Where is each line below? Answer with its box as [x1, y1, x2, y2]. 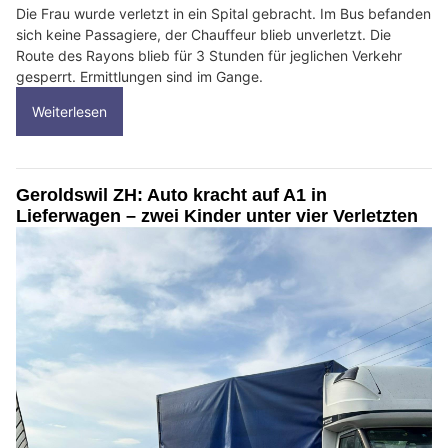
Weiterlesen [32, 103, 107, 121]
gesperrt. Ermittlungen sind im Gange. [16, 68, 263, 86]
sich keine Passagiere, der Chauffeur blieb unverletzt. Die [16, 26, 391, 44]
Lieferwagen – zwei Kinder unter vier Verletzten [16, 206, 418, 227]
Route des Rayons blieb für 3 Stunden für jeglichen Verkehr [16, 47, 402, 65]
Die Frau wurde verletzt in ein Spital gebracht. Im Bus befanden [16, 5, 431, 23]
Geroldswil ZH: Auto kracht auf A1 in [16, 185, 327, 206]
